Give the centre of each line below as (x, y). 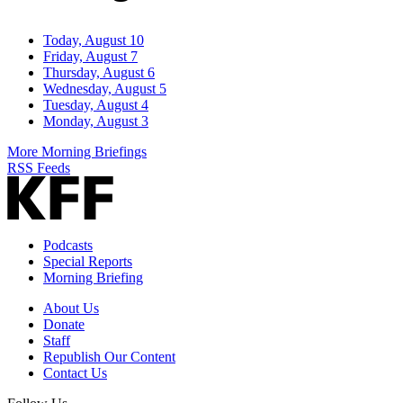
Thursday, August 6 (99, 73)
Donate (64, 325)
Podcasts (68, 246)
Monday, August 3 (96, 121)
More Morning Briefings (77, 152)
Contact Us (75, 373)
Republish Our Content (109, 357)
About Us (71, 309)
